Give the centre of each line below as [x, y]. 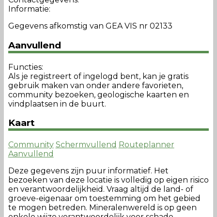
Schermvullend [86, 145]
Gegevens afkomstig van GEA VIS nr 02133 [90, 26]
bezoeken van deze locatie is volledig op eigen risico [108, 180]
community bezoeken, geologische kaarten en [98, 94]
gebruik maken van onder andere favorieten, [95, 85]
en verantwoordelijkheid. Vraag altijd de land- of [101, 189]
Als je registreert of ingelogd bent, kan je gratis [98, 76]
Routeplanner [146, 145]
